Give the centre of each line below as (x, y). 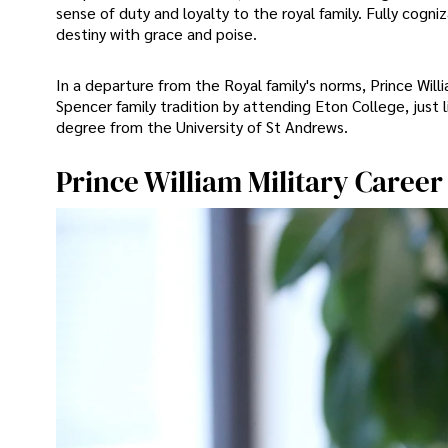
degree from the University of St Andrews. (202, 126)
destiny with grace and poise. (156, 33)
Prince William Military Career (249, 181)
